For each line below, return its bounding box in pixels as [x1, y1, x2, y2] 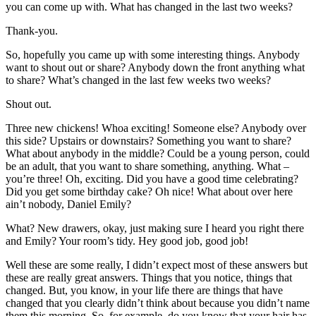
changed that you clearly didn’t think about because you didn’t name [6, 297, 310, 310]
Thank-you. [6, 25, 58, 37]
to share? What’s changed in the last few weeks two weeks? [6, 74, 271, 87]
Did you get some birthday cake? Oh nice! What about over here [6, 186, 293, 198]
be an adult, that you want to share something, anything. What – [6, 160, 289, 173]
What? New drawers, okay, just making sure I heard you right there [6, 222, 304, 235]
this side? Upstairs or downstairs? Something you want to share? [6, 135, 291, 147]
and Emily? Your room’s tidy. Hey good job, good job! [6, 235, 248, 248]
